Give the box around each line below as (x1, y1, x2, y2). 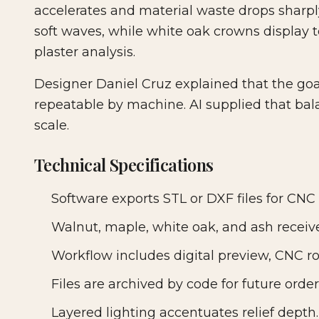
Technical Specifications (34, 153, 214, 177)
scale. (34, 117, 69, 134)
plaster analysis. (34, 44, 135, 61)
